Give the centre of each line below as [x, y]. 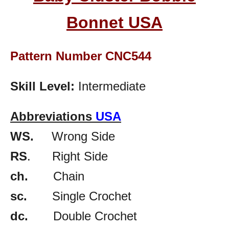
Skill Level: [42, 86]
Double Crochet [83, 216]
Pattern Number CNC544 [81, 56]
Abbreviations [53, 116]
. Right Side [67, 156]
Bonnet [95, 22]
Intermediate [110, 86]
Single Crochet [79, 196]
